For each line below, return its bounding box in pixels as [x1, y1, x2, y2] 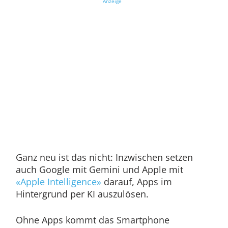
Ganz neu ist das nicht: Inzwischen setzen [15, 151, 193, 164]
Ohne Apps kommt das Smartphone [15, 214, 169, 226]
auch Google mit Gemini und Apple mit [15, 163, 183, 176]
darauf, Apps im [101, 176, 172, 188]
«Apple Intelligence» [15, 176, 101, 188]
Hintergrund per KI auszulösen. [15, 188, 151, 201]
